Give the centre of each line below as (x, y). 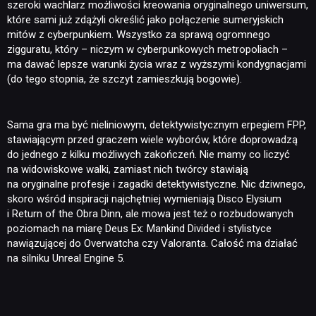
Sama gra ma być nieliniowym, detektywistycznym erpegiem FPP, (157, 124)
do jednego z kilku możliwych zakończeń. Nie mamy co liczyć (148, 154)
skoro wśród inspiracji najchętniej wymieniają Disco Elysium (144, 199)
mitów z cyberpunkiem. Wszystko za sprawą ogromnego (139, 35)
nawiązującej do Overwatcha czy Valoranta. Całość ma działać (152, 243)
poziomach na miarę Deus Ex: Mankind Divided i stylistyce (139, 228)
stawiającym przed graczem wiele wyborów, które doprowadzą (152, 139)
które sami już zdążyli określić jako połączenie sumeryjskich (145, 20)
